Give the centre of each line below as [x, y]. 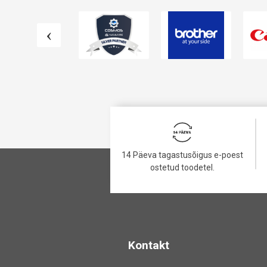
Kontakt [148, 246]
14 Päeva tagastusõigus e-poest [183, 155]
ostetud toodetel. [183, 168]
